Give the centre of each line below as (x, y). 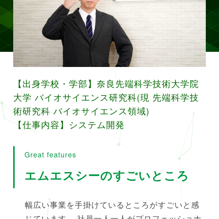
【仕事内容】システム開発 (69, 125)
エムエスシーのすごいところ (107, 175)
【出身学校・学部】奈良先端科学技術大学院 (106, 84)
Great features (50, 154)
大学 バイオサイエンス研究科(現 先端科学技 (106, 97)
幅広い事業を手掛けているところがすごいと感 (112, 205)
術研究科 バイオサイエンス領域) (81, 111)
